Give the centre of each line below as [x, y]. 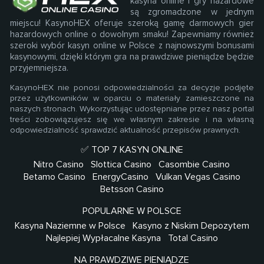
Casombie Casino [194, 165]
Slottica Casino [121, 165]
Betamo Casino [54, 177]
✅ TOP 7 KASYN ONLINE [132, 150]
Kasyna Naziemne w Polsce [70, 226]
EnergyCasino [120, 177]
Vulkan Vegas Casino [198, 177]
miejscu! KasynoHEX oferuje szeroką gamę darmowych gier [132, 23]
